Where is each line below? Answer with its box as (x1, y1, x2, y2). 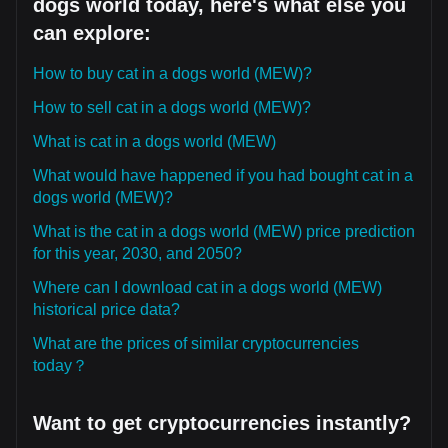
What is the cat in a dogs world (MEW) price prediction (33, 223, 415, 240)
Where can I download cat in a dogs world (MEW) (33, 279, 382, 296)
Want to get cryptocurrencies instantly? (33, 412, 411, 434)
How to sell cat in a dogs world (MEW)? (33, 99, 311, 116)
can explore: (33, 22, 151, 44)
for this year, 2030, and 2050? (33, 245, 242, 262)
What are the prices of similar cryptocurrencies (33, 335, 359, 352)
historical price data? (33, 301, 180, 318)
